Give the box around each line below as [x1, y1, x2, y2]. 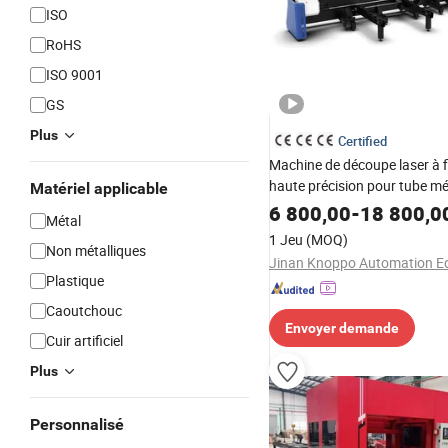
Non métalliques [46, 241, 146, 260]
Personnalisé [30, 415, 124, 434]
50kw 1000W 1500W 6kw [269, 197, 426, 216]
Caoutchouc [46, 301, 122, 320]
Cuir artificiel [46, 331, 123, 350]
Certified [338, 132, 387, 150]
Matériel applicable [30, 179, 168, 198]
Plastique [46, 271, 104, 290]
